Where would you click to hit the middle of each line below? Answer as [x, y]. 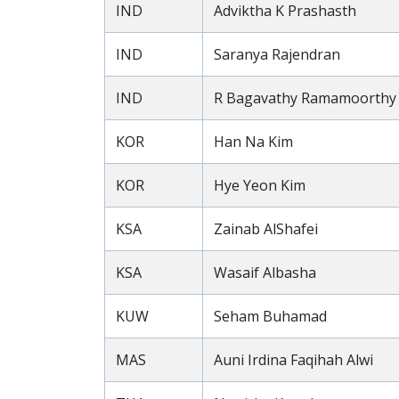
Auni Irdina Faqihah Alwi [293, 360]
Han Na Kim [253, 142]
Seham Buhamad [270, 316]
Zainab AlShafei [266, 229]
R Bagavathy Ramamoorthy [305, 98]
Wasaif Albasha [265, 273]
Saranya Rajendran [277, 54]
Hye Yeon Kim [260, 185]
